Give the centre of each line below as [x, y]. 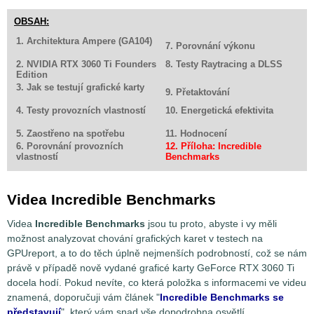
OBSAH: [32, 22]
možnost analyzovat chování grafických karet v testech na [135, 239]
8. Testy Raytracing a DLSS [224, 64]
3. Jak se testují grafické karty [80, 88]
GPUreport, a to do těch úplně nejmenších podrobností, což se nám [157, 253]
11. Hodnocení [196, 134]
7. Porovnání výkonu [210, 46]
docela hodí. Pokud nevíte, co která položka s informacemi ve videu [157, 283]
